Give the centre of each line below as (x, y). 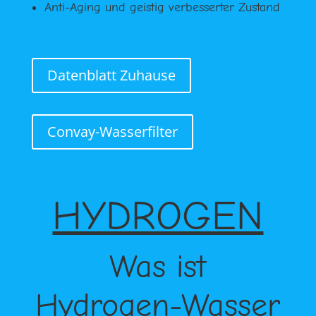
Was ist (158, 267)
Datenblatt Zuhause (111, 75)
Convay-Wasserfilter (112, 131)
